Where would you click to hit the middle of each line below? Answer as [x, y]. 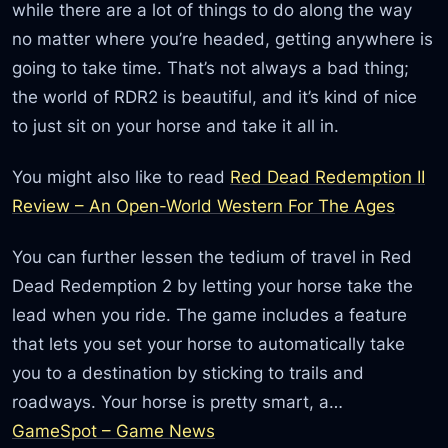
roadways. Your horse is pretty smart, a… [178, 402]
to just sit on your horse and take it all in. [176, 125]
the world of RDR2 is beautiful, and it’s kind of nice [215, 96]
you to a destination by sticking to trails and [188, 373]
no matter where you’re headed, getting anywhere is [223, 38]
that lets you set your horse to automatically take [209, 344]
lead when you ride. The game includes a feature [210, 315]
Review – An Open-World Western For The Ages [204, 205]
